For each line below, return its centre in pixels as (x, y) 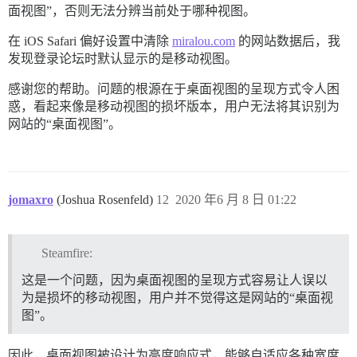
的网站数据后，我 (288, 41)
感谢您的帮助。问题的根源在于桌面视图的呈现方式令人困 (174, 89)
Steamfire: (67, 253)
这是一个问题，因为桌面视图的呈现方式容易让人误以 (175, 280)
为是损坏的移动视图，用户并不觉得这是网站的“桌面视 (177, 298)
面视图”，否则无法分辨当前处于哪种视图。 (132, 11)
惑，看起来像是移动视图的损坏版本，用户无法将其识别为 (174, 107)
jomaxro (31, 200)
